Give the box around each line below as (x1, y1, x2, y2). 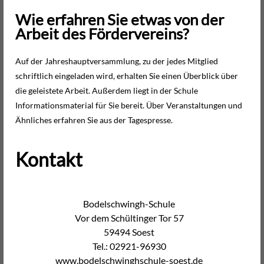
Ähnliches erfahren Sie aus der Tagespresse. (15, 114, 173, 125)
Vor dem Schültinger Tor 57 (74, 212, 184, 223)
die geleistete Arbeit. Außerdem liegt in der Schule (15, 85, 198, 95)
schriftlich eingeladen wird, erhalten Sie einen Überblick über (15, 70, 238, 81)
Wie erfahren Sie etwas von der (15, 11, 224, 29)
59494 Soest (104, 226, 154, 237)
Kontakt (15, 148, 82, 171)
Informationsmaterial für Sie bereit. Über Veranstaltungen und (15, 100, 242, 110)
